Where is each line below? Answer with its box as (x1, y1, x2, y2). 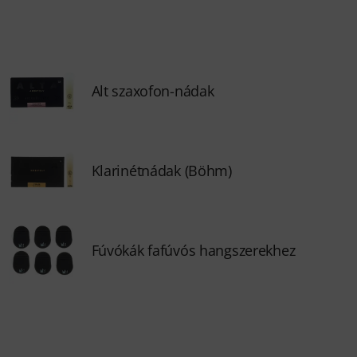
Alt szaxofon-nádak (91, 81, 214, 100)
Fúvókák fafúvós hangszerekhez (91, 241, 296, 260)
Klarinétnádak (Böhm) (91, 161, 232, 180)
